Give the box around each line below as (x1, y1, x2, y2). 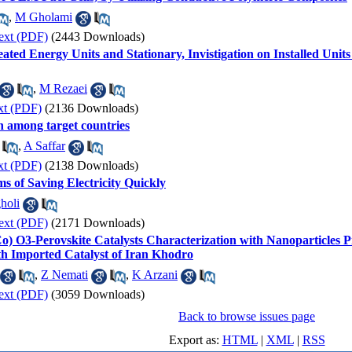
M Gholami (15, 10, 72, 24)
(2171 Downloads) (51, 216, 145, 229)
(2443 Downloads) (51, 30, 145, 43)
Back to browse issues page (178, 310, 315, 323)
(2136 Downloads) (45, 101, 138, 115)
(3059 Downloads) (51, 288, 145, 301)
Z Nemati (41, 268, 88, 282)
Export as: (168, 333, 222, 346)
